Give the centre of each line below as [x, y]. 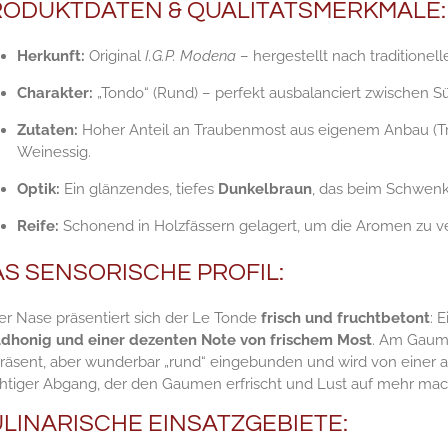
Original [114, 55]
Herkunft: [50, 55]
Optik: [38, 188]
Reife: [37, 225]
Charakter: [54, 92]
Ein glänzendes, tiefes [138, 188]
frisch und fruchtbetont [345, 318]
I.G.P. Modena [190, 55]
